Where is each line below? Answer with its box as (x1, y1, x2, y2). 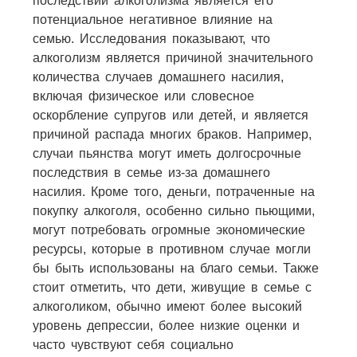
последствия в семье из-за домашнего (32, 165, 270, 179)
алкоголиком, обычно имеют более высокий (32, 299, 302, 313)
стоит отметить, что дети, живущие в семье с (32, 280, 312, 294)
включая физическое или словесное (32, 88, 254, 103)
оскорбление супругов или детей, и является (32, 108, 308, 122)
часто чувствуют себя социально (32, 337, 233, 351)
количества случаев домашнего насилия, (32, 69, 284, 84)
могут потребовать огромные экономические (32, 222, 305, 237)
